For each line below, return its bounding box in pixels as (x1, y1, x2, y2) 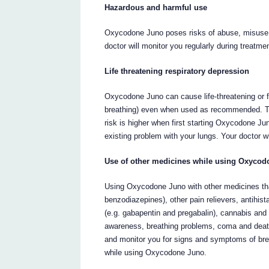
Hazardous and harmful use (104, 3, 208, 13)
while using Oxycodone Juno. (104, 248, 207, 258)
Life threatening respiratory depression (104, 67, 250, 76)
